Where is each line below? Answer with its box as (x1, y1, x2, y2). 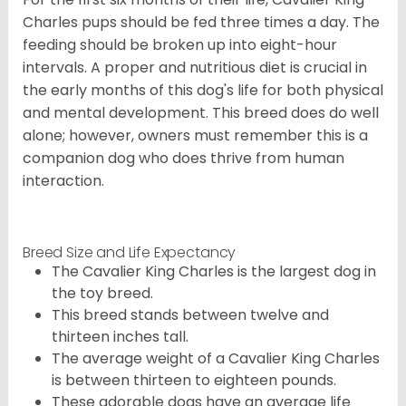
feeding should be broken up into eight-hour (23, 34, 337, 56)
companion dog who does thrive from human (23, 148, 344, 169)
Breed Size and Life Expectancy (23, 242, 237, 264)
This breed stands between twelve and (52, 304, 329, 326)
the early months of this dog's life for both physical (23, 80, 383, 101)
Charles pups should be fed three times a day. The (23, 12, 380, 34)
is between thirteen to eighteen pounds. (52, 370, 336, 391)
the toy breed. (52, 283, 153, 304)
